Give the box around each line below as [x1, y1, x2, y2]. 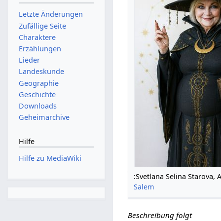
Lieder [18, 55, 40, 65]
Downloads [18, 101, 57, 111]
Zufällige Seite [18, 21, 66, 31]
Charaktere [18, 32, 56, 42]
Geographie [18, 78, 59, 88]
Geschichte [18, 89, 56, 99]
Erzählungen [18, 44, 61, 54]
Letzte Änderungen [18, 9, 83, 19]
